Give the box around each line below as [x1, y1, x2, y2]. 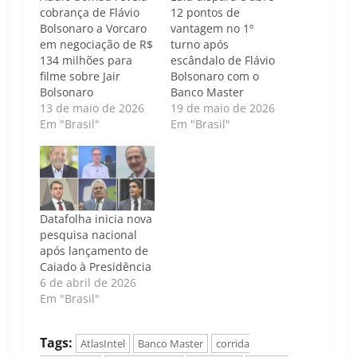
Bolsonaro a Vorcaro [40, 21, 147, 37]
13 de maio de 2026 [40, 100, 144, 116]
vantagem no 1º [171, 21, 253, 37]
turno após [171, 37, 229, 53]
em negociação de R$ [40, 37, 153, 53]
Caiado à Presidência [40, 258, 151, 274]
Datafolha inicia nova [40, 210, 152, 226]
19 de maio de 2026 [171, 100, 275, 116]
